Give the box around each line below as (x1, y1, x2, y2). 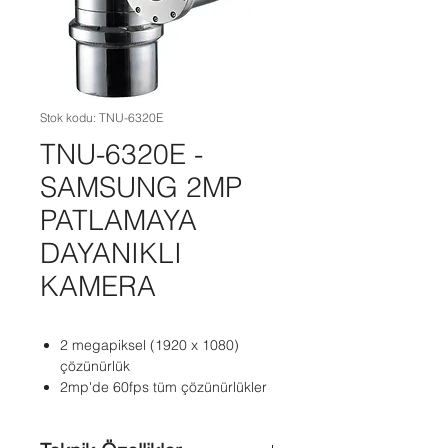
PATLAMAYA (40, 203, 197, 237)
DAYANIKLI (40, 236, 182, 270)
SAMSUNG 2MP (40, 170, 242, 204)
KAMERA (40, 269, 156, 303)
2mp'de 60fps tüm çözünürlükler (60, 378, 267, 396)
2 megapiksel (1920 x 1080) (60, 336, 239, 354)
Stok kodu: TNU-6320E (40, 110, 163, 125)
